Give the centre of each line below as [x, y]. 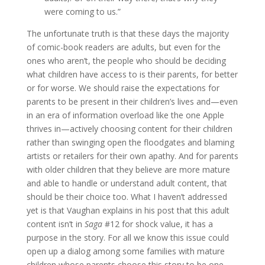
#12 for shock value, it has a [157, 224]
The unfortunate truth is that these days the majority [127, 33]
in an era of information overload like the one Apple [125, 115]
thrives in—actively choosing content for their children [129, 128]
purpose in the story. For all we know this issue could [127, 237]
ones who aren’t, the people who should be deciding [126, 60]
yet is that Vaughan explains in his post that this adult [128, 210]
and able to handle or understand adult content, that [127, 183]
